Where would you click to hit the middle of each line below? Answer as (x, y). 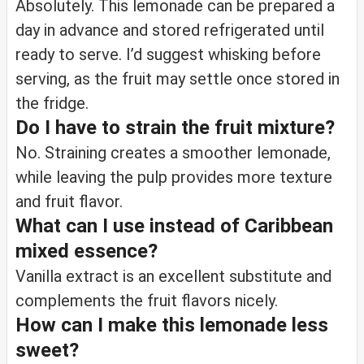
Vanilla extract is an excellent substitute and (173, 276)
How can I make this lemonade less (172, 325)
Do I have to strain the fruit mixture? (175, 127)
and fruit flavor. (69, 201)
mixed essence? (87, 251)
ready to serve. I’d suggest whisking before (168, 54)
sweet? (47, 350)
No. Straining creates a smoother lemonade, (173, 152)
